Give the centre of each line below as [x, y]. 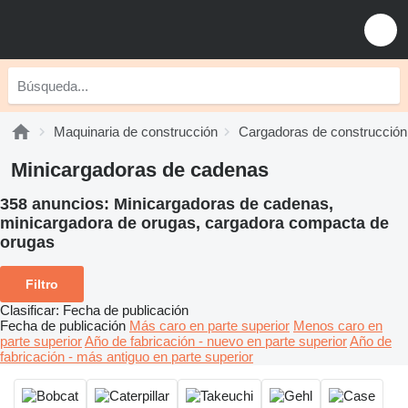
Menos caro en [338, 325]
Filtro [42, 284]
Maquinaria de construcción [136, 132]
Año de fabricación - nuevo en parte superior [216, 341]
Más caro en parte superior [209, 325]
